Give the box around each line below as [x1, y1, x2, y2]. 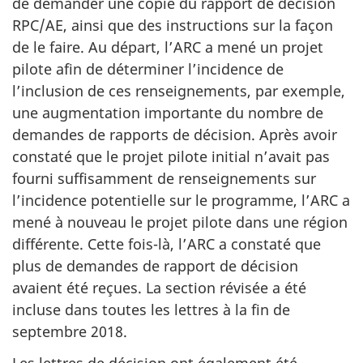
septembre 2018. [12, 322, 127, 342]
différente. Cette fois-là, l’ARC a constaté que [12, 234, 321, 254]
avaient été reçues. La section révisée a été [12, 278, 306, 298]
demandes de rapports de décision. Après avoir [12, 125, 337, 145]
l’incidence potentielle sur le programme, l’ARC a [12, 190, 350, 211]
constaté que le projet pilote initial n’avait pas [12, 147, 330, 167]
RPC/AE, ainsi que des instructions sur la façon [12, 15, 333, 36]
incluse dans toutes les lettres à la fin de [12, 300, 290, 320]
